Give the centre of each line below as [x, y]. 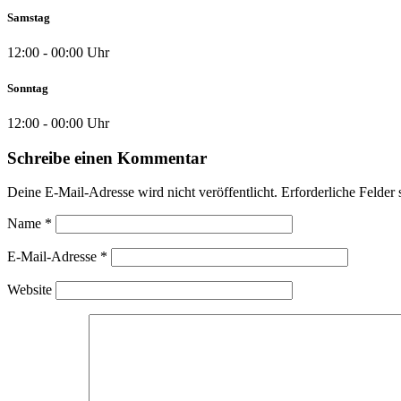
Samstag [29, 18]
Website [30, 290]
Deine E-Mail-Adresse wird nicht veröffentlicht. [142, 192]
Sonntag [28, 88]
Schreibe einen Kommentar [107, 158]
